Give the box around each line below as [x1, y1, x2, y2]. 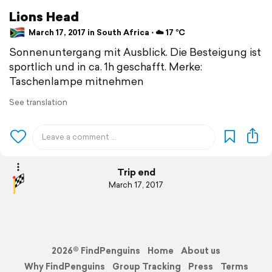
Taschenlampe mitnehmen [9, 73, 144, 89]
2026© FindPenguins [52, 244, 140, 257]
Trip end [117, 166, 155, 179]
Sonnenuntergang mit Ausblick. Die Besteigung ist [9, 44, 261, 59]
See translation [9, 96, 67, 108]
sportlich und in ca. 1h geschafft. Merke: [9, 58, 202, 74]
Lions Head [9, 7, 79, 25]
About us [181, 244, 220, 257]
